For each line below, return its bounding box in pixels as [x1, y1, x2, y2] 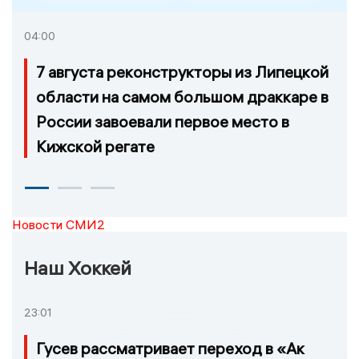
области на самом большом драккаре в [36, 87, 329, 107]
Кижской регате [36, 136, 155, 157]
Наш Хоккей [24, 256, 131, 280]
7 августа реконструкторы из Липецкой [36, 62, 329, 83]
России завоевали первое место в [36, 111, 289, 132]
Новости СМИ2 [12, 216, 105, 232]
